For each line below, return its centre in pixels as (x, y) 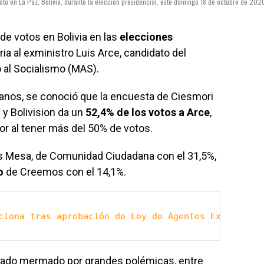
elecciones (145, 37)
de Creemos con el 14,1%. (65, 172)
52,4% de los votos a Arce (148, 113)
